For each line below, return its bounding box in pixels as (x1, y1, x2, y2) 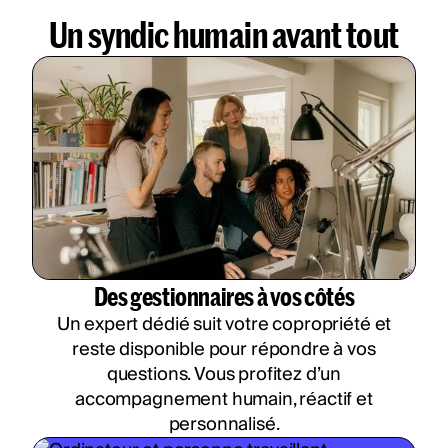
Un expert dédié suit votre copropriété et (56, 308, 392, 340)
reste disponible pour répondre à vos (72, 333, 376, 365)
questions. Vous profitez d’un (106, 358, 342, 390)
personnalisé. (168, 408, 280, 440)
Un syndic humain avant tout (48, 12, 400, 55)
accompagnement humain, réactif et (75, 383, 373, 415)
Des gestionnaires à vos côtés (93, 280, 355, 311)
